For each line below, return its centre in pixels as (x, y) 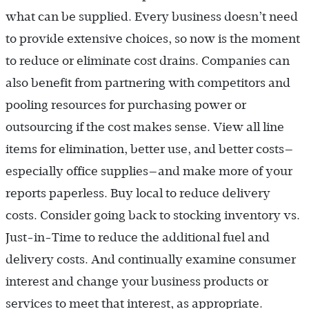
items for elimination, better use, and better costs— (150, 149)
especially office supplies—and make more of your (149, 171)
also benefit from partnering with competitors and (148, 83)
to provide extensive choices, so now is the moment (153, 39)
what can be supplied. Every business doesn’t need (152, 17)
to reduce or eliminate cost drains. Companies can (148, 61)
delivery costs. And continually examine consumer (151, 260)
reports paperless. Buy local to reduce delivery (138, 193)
